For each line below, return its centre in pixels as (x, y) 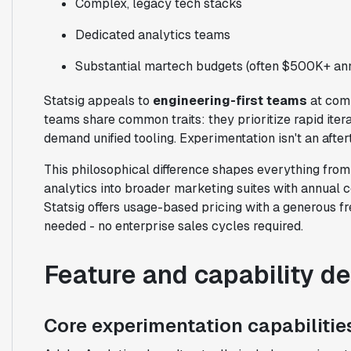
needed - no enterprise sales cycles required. (173, 226)
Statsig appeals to (98, 100)
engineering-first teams (230, 100)
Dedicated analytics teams (152, 34)
